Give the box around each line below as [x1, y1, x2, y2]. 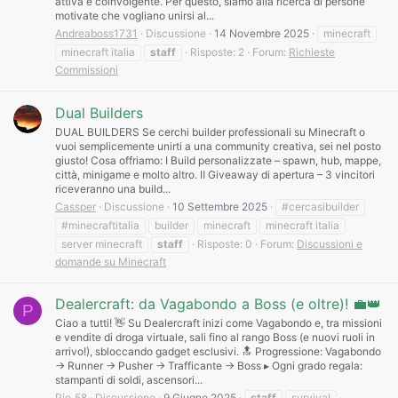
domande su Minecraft [55, 254, 166, 268]
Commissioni [55, 63, 118, 77]
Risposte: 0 [197, 236, 252, 251]
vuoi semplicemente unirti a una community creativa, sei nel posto [55, 139, 381, 153]
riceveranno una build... [55, 181, 171, 195]
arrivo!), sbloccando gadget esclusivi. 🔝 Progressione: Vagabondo [55, 345, 381, 359]
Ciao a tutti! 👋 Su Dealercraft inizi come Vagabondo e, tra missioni [55, 316, 382, 330]
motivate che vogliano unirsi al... [55, 9, 214, 23]
